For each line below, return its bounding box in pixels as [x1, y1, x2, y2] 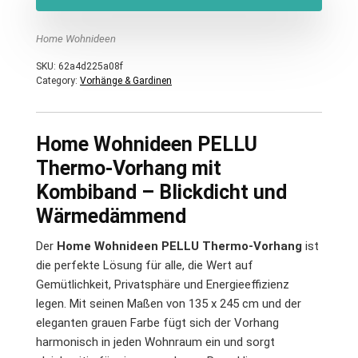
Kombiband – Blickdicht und [36, 181, 287, 204]
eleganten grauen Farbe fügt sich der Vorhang [36, 316, 279, 330]
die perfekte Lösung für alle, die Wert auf [36, 258, 253, 272]
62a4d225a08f [58, 61, 123, 72]
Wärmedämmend [36, 205, 186, 228]
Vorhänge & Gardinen [80, 75, 172, 86]
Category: [36, 75, 80, 86]
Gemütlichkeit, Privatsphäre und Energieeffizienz [36, 277, 289, 292]
